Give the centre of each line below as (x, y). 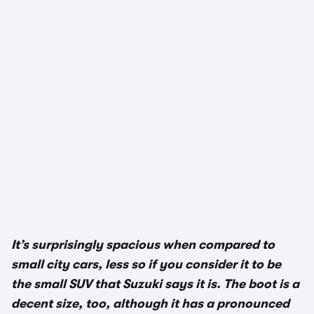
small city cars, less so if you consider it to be (146, 265)
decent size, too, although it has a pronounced (150, 304)
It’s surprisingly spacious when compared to (143, 245)
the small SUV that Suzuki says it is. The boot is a (155, 284)
